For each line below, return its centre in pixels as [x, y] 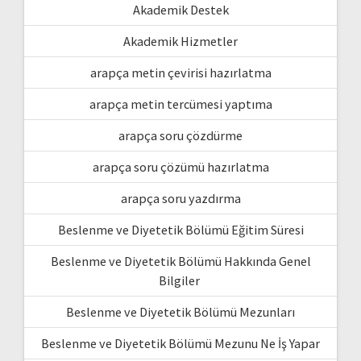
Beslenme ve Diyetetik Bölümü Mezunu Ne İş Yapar [180, 343]
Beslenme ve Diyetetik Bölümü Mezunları [180, 311]
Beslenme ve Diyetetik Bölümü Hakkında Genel [180, 261]
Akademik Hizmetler [180, 41]
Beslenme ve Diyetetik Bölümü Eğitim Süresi [180, 229]
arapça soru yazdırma [180, 198]
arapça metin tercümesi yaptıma [180, 104]
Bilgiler [180, 280]
